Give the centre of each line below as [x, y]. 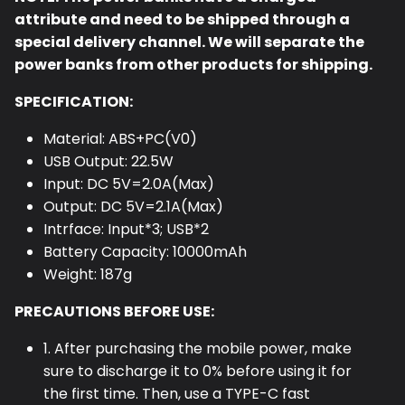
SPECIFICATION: [74, 101]
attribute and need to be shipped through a [182, 19]
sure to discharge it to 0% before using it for [198, 371]
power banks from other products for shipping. [193, 64]
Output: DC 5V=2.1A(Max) [133, 206]
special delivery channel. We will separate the [189, 42]
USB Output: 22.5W [108, 161]
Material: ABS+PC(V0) [120, 138]
